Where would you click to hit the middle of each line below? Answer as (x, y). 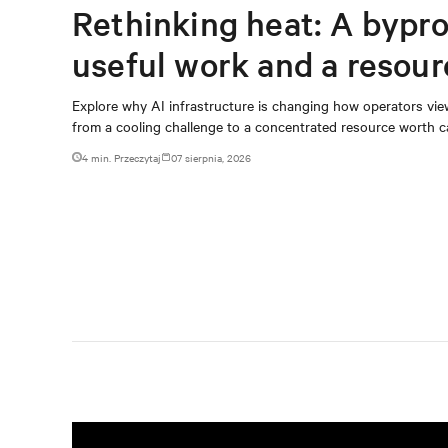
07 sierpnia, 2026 (211, 157)
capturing (145, 105)
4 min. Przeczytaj (121, 157)
